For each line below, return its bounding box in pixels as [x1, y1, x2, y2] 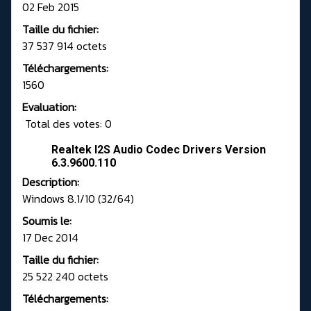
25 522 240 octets [22, 268, 108, 285]
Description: [22, 174, 79, 191]
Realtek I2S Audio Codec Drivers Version [51, 143, 266, 157]
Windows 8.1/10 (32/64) [22, 190, 134, 208]
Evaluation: [22, 99, 76, 116]
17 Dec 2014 [22, 229, 78, 246]
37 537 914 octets [22, 37, 107, 55]
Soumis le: [22, 212, 72, 230]
